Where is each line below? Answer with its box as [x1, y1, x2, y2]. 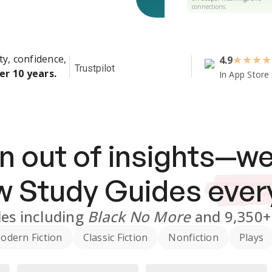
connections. [192, 2, 227, 11]
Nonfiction [168, 231, 219, 244]
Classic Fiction [83, 231, 148, 244]
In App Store [219, 69, 270, 80]
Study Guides [18, 172, 202, 209]
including [19, 206, 87, 226]
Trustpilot [75, 63, 115, 74]
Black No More [87, 206, 191, 226]
